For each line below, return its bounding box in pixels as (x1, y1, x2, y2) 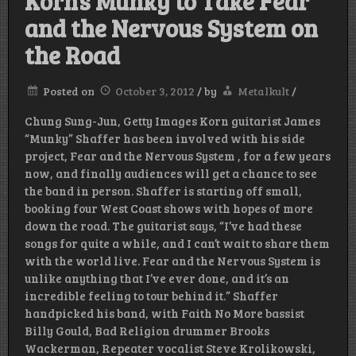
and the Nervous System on (25, 12, 318, 44)
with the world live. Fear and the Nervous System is (25, 253, 320, 269)
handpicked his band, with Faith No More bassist (25, 305, 304, 322)
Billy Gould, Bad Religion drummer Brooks (25, 323, 269, 339)
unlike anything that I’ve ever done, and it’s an (25, 270, 289, 287)
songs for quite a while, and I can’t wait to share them (25, 235, 330, 252)
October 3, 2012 (115, 83, 195, 99)
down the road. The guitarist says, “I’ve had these (25, 218, 302, 234)
